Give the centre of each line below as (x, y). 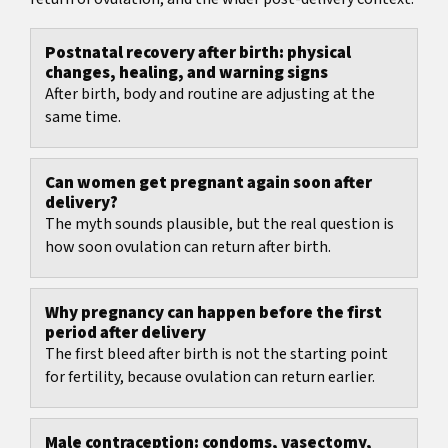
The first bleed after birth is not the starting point (216, 354)
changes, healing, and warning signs (186, 73)
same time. (83, 117)
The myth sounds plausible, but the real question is (219, 224)
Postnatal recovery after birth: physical (198, 53)
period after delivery (125, 333)
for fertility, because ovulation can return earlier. (210, 377)
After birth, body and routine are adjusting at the (210, 94)
